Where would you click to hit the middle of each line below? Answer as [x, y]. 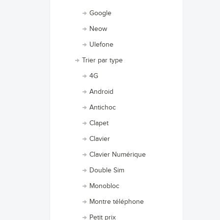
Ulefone [101, 45]
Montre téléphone [117, 202]
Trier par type [102, 60]
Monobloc [104, 186]
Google [100, 13]
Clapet [99, 123]
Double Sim [107, 170]
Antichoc [103, 108]
